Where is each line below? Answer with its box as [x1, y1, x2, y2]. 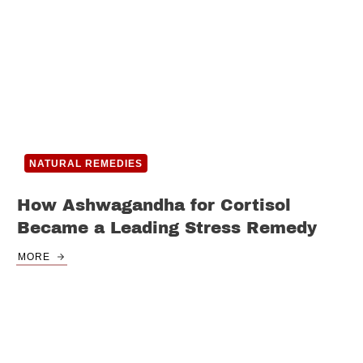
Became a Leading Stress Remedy [17, 219, 317, 237]
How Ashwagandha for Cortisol [17, 196, 291, 215]
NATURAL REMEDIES [29, 158, 143, 170]
